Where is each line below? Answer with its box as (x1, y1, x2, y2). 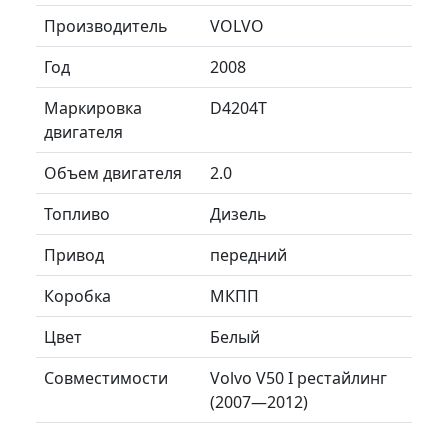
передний (210, 243, 287, 266)
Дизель (210, 202, 267, 225)
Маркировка (44, 96, 142, 119)
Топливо (44, 202, 110, 225)
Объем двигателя (44, 161, 182, 184)
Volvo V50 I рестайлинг (210, 366, 387, 389)
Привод (44, 243, 104, 266)
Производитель (44, 14, 168, 37)
